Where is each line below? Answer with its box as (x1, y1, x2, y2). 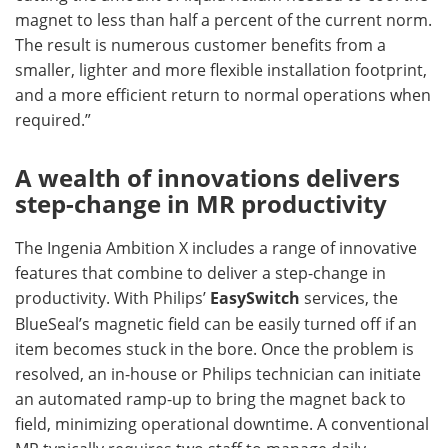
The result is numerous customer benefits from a (15, 33, 386, 55)
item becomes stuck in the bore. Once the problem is (15, 337, 414, 359)
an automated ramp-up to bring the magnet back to (15, 387, 406, 409)
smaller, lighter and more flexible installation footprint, (15, 58, 427, 80)
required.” (15, 108, 91, 130)
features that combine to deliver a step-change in (15, 261, 386, 283)
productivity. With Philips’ (15, 286, 210, 308)
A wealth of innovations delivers (15, 160, 400, 194)
